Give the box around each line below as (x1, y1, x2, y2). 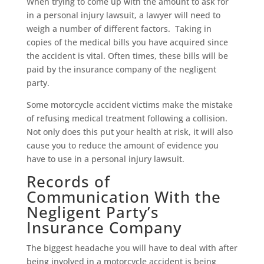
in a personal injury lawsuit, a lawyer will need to (26, 9, 220, 21)
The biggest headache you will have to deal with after (26, 242, 237, 254)
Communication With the (26, 186, 221, 208)
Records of (26, 171, 110, 193)
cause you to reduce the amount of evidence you (26, 140, 219, 151)
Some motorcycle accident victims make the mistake (26, 99, 233, 111)
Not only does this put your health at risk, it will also (26, 126, 233, 138)
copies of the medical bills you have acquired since (26, 37, 228, 48)
